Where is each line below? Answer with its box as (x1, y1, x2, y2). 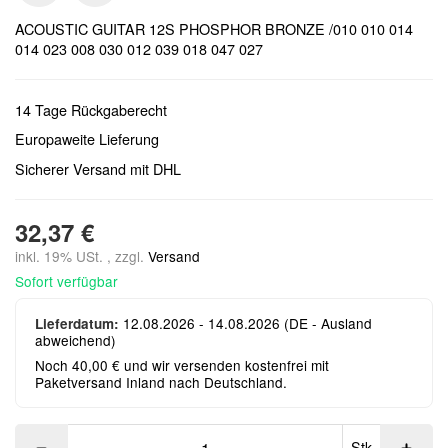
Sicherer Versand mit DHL (15, 157, 181, 179)
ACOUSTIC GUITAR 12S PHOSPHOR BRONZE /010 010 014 (15, 17, 413, 39)
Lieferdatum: (35, 313, 120, 333)
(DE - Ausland (284, 312, 373, 333)
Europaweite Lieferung (15, 128, 159, 150)
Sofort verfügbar (15, 270, 118, 291)
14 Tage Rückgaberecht (15, 98, 167, 120)
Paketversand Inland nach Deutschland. (35, 371, 288, 392)
